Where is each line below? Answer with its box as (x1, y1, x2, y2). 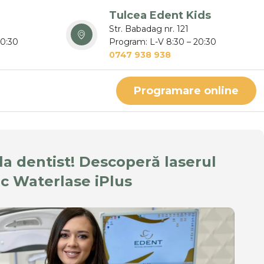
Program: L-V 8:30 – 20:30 (108, 37, 216, 47)
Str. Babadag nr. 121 (108, 24, 189, 34)
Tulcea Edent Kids (108, 9, 211, 22)
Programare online (133, 84, 239, 98)
